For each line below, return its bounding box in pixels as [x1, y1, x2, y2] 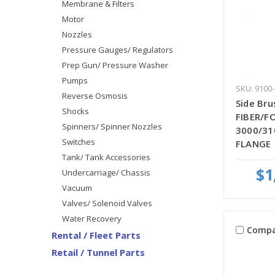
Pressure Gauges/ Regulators [61, 44, 173, 55]
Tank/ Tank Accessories [61, 151, 150, 163]
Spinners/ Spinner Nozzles [61, 120, 162, 132]
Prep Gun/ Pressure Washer [61, 59, 168, 71]
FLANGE [235, 137, 271, 150]
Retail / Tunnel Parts [52, 246, 145, 258]
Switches [61, 136, 95, 147]
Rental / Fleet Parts [52, 228, 141, 241]
